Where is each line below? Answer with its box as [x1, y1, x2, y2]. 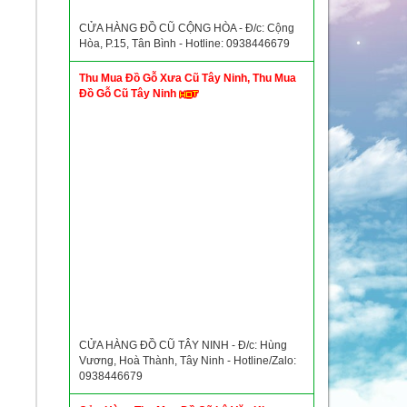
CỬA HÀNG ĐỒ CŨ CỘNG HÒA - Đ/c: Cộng [79, 22, 294, 35]
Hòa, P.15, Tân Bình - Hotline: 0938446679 [79, 37, 290, 50]
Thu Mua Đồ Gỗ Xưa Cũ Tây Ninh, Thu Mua [79, 72, 296, 84]
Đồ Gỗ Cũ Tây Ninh [79, 87, 179, 100]
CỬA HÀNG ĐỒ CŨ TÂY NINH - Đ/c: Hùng [79, 339, 287, 352]
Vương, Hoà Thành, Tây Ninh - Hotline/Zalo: [79, 354, 296, 367]
